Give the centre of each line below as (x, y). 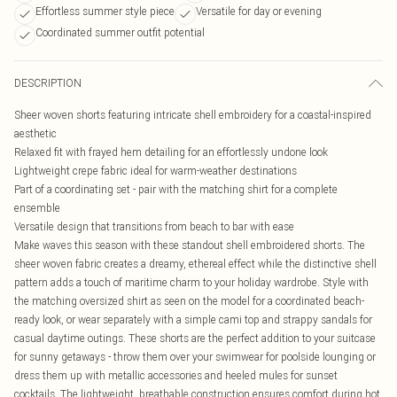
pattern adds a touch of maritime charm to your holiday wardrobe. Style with (191, 282)
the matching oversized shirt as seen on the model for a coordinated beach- (189, 301)
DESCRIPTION (48, 83)
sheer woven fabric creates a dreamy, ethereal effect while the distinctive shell (195, 264)
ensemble (37, 208)
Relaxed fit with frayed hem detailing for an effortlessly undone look (171, 152)
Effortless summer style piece (105, 11)
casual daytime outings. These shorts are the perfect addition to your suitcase (195, 338)
